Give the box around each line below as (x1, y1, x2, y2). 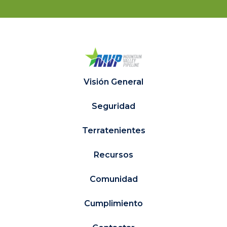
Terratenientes (82, 126, 145, 136)
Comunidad (89, 174, 138, 184)
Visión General (84, 77, 143, 87)
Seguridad (92, 101, 135, 111)
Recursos (94, 150, 133, 160)
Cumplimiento (84, 199, 143, 209)
